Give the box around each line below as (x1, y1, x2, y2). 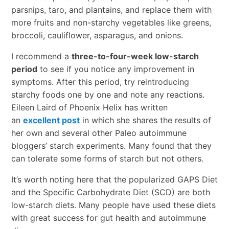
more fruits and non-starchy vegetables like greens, (11, 17, 211, 28)
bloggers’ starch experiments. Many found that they (11, 141, 212, 151)
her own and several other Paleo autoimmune (11, 128, 187, 139)
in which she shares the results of (79, 115, 211, 126)
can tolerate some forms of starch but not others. (11, 153, 203, 164)
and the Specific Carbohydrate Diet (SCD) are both (11, 187, 210, 198)
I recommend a (11, 51, 72, 62)
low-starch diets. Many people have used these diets (11, 200, 216, 211)
